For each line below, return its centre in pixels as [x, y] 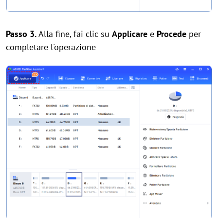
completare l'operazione [51, 47]
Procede [172, 34]
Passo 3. [21, 34]
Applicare [130, 34]
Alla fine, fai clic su [74, 34]
